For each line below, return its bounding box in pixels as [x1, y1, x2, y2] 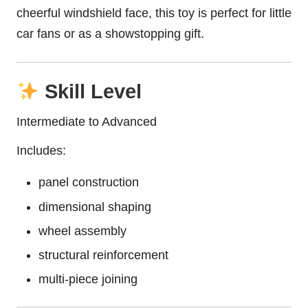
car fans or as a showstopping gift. [16, 27, 204, 41]
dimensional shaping [38, 199, 151, 214]
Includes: [16, 144, 66, 158]
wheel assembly [38, 223, 126, 238]
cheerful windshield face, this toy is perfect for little [16, 6, 291, 21]
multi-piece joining [38, 272, 137, 286]
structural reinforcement [38, 247, 168, 262]
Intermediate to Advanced [16, 115, 157, 129]
